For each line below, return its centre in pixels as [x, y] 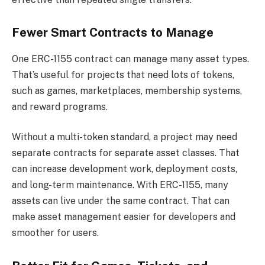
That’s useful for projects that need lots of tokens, [123, 75]
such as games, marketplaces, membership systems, [127, 91]
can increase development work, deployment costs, [125, 169]
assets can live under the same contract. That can [121, 201]
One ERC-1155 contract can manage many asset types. [130, 59]
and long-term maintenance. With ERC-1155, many [120, 185]
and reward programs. [60, 106]
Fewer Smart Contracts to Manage [113, 33]
